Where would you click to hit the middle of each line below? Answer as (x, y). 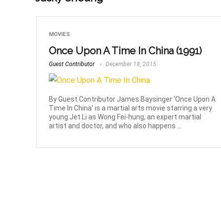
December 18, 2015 (130, 64)
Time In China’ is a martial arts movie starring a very (131, 108)
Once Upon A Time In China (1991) (126, 51)
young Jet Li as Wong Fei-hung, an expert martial (125, 117)
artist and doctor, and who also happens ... (115, 126)
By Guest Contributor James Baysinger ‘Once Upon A (132, 99)
